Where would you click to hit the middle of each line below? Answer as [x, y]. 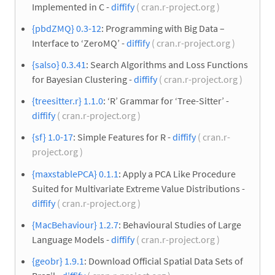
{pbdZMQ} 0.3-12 [67, 28]
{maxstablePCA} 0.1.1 [75, 173]
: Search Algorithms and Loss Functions [167, 64]
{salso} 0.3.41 [59, 64]
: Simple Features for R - [123, 137]
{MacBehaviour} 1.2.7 [75, 224]
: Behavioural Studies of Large [180, 224]
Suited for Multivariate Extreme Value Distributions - [138, 188]
